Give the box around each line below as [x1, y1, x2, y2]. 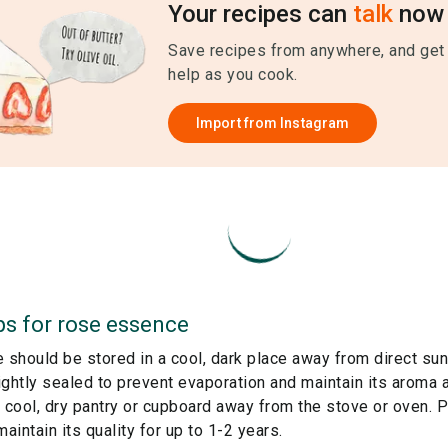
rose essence [57, 312, 189, 337]
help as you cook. [168, 65, 298, 84]
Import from [196, 115, 281, 131]
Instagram [280, 115, 350, 131]
